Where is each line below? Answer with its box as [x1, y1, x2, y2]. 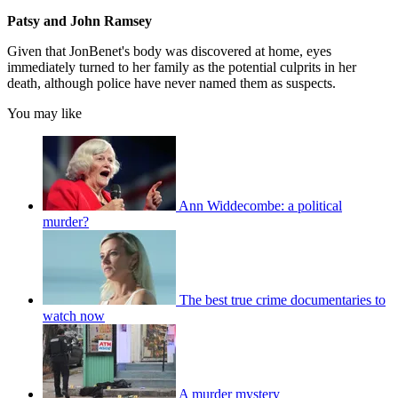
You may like [7, 106, 82, 122]
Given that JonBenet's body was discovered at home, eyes [7, 44, 331, 60]
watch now [43, 308, 105, 324]
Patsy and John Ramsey [7, 13, 152, 29]
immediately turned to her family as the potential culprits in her [7, 60, 356, 76]
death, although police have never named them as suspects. [7, 76, 336, 92]
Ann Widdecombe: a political [179, 198, 342, 214]
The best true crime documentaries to [179, 292, 386, 308]
